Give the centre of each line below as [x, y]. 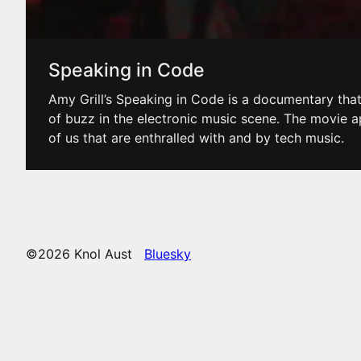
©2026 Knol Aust [85, 253]
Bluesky [168, 253]
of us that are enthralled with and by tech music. [196, 138]
